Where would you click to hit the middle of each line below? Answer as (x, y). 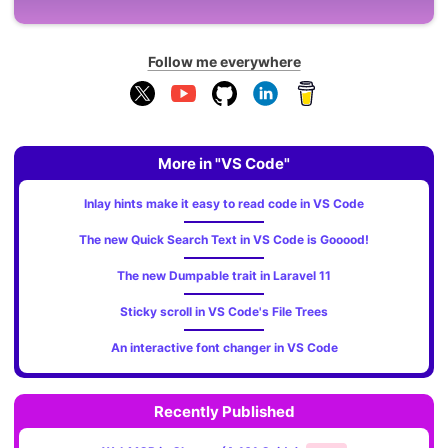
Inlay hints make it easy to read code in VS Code (224, 203)
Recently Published (224, 411)
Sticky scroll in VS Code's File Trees (224, 311)
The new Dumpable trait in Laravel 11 (224, 275)
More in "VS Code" (224, 163)
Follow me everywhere (224, 61)
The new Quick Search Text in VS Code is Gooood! (224, 239)
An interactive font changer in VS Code (224, 347)
